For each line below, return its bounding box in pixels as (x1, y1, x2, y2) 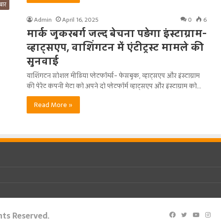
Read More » (34, 100, 73, 110)
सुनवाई (27, 53, 59, 69)
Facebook (175, 210, 204, 220)
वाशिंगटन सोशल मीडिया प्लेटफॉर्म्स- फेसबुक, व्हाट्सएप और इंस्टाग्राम (27, 71, 200, 81)
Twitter (187, 210, 210, 220)
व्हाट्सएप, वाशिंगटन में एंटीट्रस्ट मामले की (27, 39, 204, 55)
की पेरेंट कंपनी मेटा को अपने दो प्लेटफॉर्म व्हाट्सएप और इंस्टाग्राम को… (27, 81, 201, 91)
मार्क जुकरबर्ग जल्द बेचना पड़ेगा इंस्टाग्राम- (27, 26, 207, 41)
